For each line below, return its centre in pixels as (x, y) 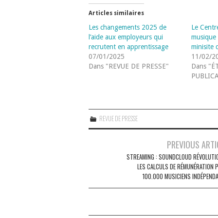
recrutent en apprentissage (128, 46)
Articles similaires (116, 13)
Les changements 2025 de (127, 27)
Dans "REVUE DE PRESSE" (129, 66)
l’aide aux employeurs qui (126, 37)
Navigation (109, 143)
